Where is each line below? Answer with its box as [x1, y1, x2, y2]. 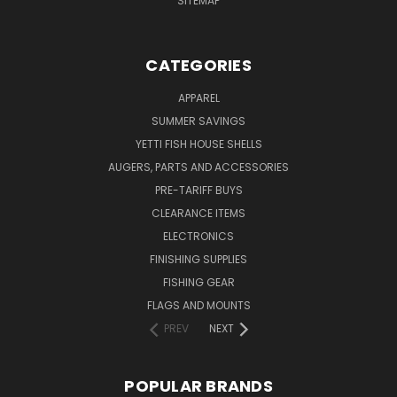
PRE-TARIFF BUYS [154, 182, 243, 198]
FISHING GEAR [162, 274, 235, 290]
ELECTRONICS [163, 228, 234, 244]
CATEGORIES [145, 53, 252, 76]
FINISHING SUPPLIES [150, 251, 247, 267]
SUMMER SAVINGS [152, 113, 245, 128]
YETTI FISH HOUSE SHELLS [135, 136, 262, 152]
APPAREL [177, 90, 220, 105]
